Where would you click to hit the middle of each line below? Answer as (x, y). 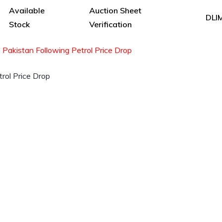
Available (27, 10)
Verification (110, 24)
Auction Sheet (115, 10)
